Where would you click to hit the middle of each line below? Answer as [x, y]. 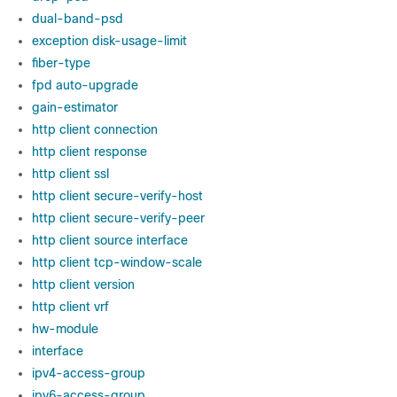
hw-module [65, 329]
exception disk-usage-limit [109, 41]
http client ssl [70, 174]
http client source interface [110, 240]
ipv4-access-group [89, 373]
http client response [90, 152]
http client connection [95, 129]
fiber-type [61, 63]
